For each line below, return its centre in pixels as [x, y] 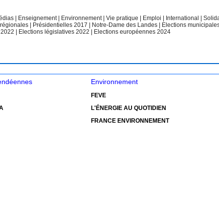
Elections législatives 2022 [54, 32]
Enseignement [38, 18]
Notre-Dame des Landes [126, 25]
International [183, 18]
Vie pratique [123, 18]
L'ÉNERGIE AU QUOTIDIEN [129, 108]
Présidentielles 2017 [61, 25]
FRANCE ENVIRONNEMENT [130, 121]
